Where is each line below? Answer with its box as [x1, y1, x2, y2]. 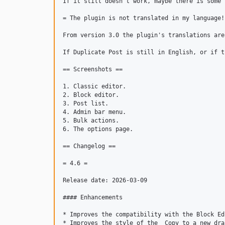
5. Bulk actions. [63, 117, 119, 124]
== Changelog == [63, 143, 116, 150]
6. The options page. [63, 126, 133, 133]
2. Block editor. [63, 91, 119, 98]
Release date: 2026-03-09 [63, 177, 147, 184]
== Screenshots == [63, 66, 123, 73]
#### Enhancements [63, 194, 123, 201]
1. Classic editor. [63, 83, 126, 90]
